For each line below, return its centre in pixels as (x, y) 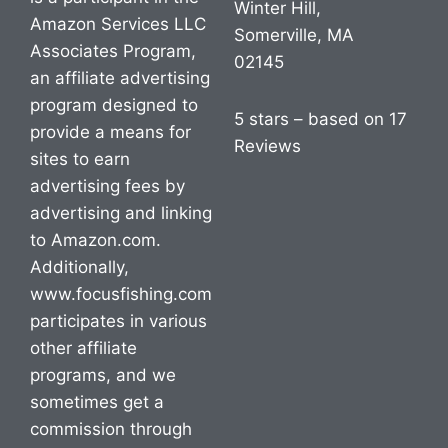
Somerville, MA (294, 35)
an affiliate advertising (120, 78)
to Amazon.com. (95, 240)
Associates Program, (113, 51)
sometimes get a (97, 402)
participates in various (118, 321)
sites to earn (80, 159)
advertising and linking (121, 213)
